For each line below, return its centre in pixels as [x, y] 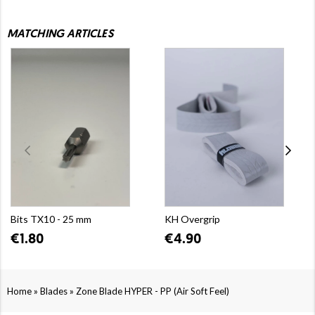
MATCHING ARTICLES [60, 34]
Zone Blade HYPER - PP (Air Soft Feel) [153, 291]
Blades [54, 291]
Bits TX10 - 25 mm [51, 219]
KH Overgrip [192, 219]
